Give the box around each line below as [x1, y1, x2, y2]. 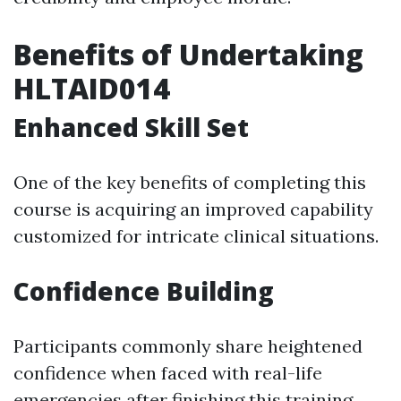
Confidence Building [13, 274, 274, 308]
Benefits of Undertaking [13, 35, 363, 73]
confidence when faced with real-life [13, 362, 322, 384]
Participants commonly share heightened [13, 335, 363, 357]
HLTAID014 [13, 69, 170, 107]
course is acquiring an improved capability [13, 198, 373, 220]
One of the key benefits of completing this [13, 171, 366, 193]
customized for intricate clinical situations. [13, 225, 379, 247]
